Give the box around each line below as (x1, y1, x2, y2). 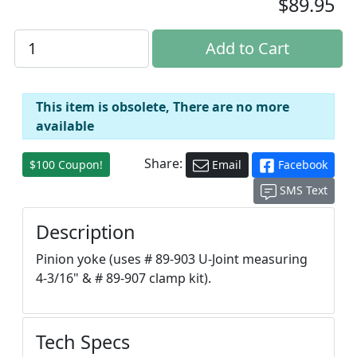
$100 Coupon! (29, 157, 103, 172)
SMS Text (277, 182, 328, 198)
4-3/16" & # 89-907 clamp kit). (36, 269, 211, 287)
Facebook (275, 157, 328, 172)
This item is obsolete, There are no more (36, 98, 289, 116)
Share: (144, 155, 186, 173)
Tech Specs (36, 328, 130, 355)
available (36, 117, 94, 135)
